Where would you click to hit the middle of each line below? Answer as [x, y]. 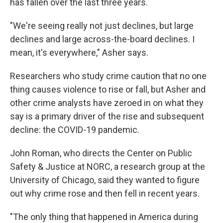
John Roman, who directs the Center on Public [101, 153]
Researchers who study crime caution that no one [108, 76]
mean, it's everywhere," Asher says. [79, 53]
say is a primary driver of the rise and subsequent [107, 116]
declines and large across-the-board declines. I [102, 39]
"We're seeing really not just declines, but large [102, 26]
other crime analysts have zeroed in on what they [107, 103]
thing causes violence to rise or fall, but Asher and [108, 89]
